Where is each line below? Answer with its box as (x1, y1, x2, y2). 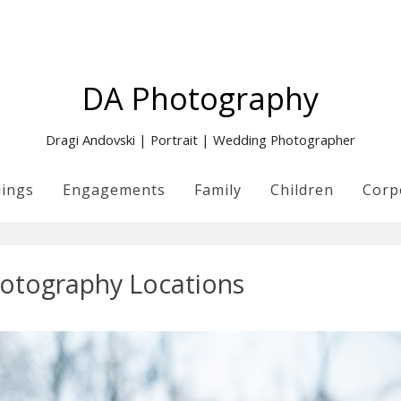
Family (194, 180, 242, 200)
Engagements (63, 180, 166, 200)
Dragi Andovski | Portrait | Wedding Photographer (46, 131, 355, 149)
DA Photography (82, 77, 319, 119)
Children (270, 180, 334, 200)
